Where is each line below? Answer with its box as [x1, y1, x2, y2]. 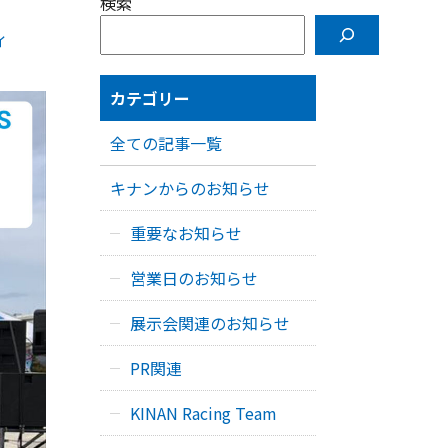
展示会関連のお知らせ [130, 311, 290, 335]
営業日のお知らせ [130, 266, 258, 290]
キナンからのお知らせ [110, 176, 270, 200]
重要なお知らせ [130, 221, 242, 245]
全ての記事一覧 [110, 131, 222, 155]
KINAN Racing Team [130, 401, 277, 425]
